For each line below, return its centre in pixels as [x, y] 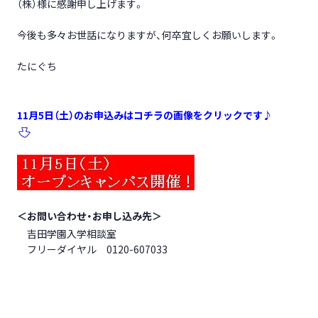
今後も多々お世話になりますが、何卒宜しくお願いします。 [148, 35]
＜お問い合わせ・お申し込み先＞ [89, 216]
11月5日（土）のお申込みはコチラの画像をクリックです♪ [144, 115]
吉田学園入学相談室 [66, 234]
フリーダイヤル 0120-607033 [92, 249]
